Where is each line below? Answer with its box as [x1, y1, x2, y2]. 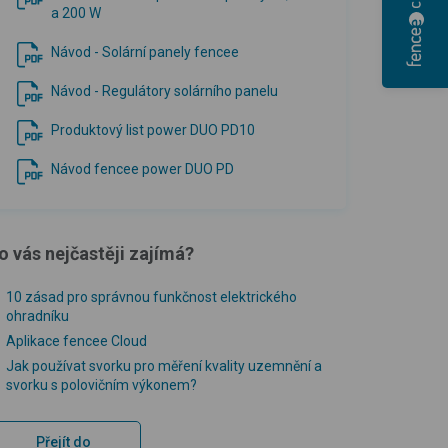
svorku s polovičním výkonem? [6, 376, 197, 393]
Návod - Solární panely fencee [51, 43, 239, 60]
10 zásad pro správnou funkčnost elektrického [6, 288, 297, 305]
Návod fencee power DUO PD [51, 160, 234, 177]
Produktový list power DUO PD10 [51, 121, 255, 138]
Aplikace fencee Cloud [6, 332, 147, 349]
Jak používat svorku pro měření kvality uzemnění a [6, 357, 322, 374]
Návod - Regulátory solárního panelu [51, 82, 278, 99]
